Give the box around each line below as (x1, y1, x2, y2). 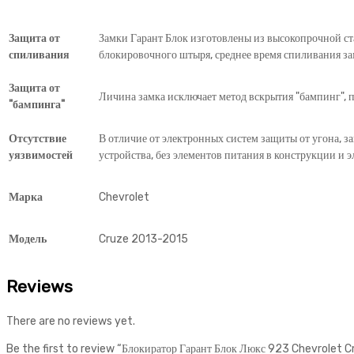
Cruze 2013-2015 (99, 232, 188, 246)
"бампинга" (9, 97, 65, 111)
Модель (9, 232, 47, 246)
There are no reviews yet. (6, 314, 135, 328)
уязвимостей (9, 148, 73, 162)
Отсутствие (9, 131, 66, 145)
